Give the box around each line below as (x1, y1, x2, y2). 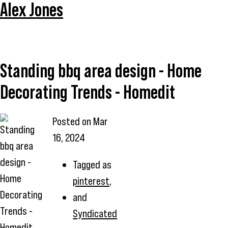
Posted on (52, 115, 94, 128)
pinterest (73, 175, 110, 188)
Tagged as (73, 158, 112, 172)
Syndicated (73, 207, 118, 220)
